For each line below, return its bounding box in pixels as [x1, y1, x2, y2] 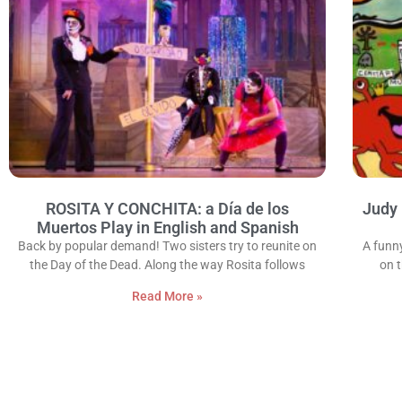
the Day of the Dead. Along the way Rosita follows [30, 258, 306, 273]
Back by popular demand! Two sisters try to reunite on [18, 239, 318, 254]
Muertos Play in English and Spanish [36, 218, 299, 238]
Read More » [132, 289, 204, 304]
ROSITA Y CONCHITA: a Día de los [46, 199, 290, 219]
